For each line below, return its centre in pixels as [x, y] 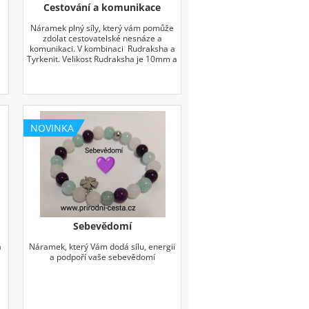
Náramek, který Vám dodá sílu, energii [102, 246]
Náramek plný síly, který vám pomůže [102, 28]
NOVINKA [52, 128]
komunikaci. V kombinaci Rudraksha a [102, 48]
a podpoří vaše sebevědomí [102, 257]
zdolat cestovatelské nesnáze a [102, 38]
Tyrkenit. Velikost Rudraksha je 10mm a [102, 59]
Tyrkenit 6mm [102, 69]
